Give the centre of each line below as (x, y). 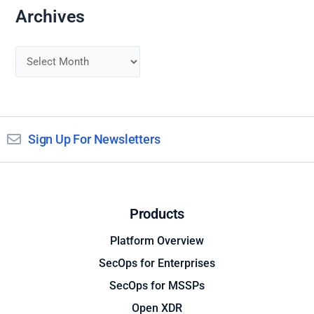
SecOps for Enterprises (157, 264)
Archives (50, 16)
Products (157, 214)
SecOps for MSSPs (157, 286)
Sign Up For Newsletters (94, 139)
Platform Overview (157, 241)
